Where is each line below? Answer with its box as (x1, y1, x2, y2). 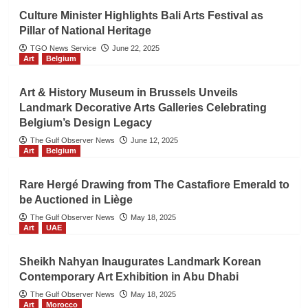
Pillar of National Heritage (19, 25, 151, 36)
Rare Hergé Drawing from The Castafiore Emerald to (19, 179, 289, 190)
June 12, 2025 (130, 136, 178, 144)
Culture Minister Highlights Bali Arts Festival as (19, 10, 263, 21)
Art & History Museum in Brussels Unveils (19, 87, 238, 98)
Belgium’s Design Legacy (19, 117, 152, 129)
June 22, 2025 (111, 44, 159, 52)
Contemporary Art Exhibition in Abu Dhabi (19, 271, 239, 283)
